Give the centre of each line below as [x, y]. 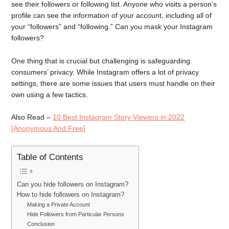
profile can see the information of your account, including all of [112, 15]
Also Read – [32, 117]
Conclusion [41, 224]
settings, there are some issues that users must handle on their [113, 83]
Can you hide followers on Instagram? [73, 185]
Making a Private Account [59, 204]
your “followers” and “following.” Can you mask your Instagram [112, 26]
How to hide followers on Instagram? [71, 195]
